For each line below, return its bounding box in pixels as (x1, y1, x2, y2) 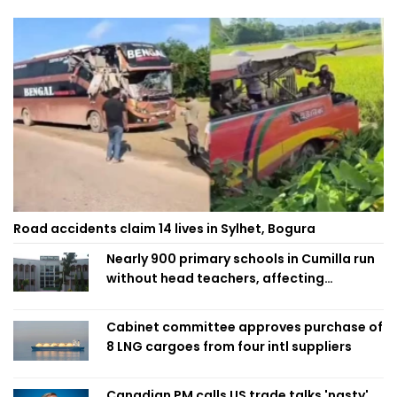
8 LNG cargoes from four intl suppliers (106, 337, 352, 355)
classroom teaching (106, 288, 238, 307)
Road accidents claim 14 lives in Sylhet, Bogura (13, 219, 315, 237)
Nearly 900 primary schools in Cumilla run (106, 249, 375, 268)
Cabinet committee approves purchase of (106, 317, 383, 336)
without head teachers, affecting (106, 269, 324, 287)
